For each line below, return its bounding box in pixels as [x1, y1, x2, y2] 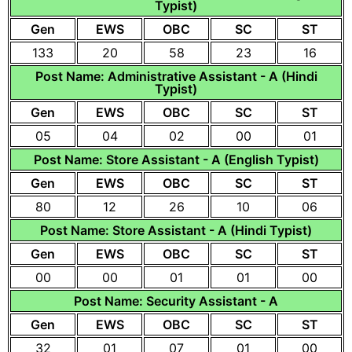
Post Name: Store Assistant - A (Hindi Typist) [40, 222, 312, 238]
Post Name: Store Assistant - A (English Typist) [33, 152, 319, 167]
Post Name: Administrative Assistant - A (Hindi [35, 68, 317, 84]
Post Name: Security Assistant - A [74, 293, 278, 309]
